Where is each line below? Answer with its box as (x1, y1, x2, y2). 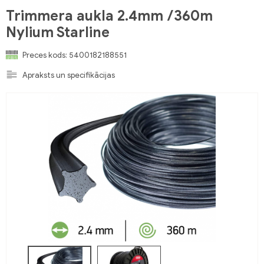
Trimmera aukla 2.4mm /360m (6, 7, 213, 25)
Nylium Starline (6, 24, 110, 41)
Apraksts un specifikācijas (22, 70, 115, 80)
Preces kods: (22, 49, 67, 60)
